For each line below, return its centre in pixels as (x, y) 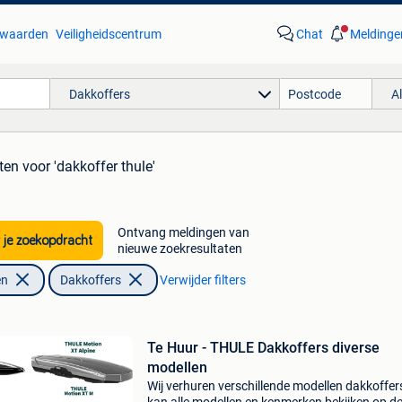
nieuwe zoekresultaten (179, 249)
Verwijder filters (202, 280)
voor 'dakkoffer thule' (89, 166)
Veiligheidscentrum (108, 34)
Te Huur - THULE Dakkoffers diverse (263, 348)
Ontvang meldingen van (183, 232)
